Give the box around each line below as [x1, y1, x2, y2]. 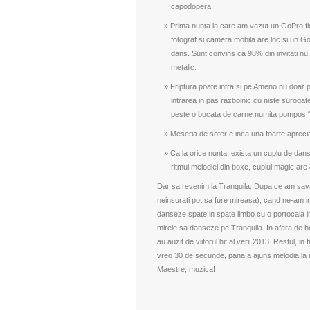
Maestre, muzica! [156, 265, 215, 273]
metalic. [170, 63, 197, 71]
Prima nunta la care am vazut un [170, 21, 281, 30]
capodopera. [170, 2, 213, 10]
